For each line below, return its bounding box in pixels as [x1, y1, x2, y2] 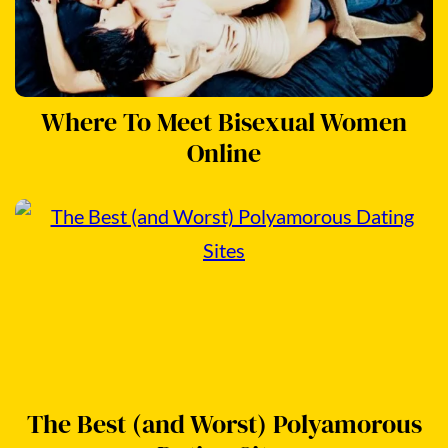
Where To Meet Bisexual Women [41, 103, 407, 140]
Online [187, 134, 261, 171]
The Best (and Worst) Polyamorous [26, 405, 422, 442]
